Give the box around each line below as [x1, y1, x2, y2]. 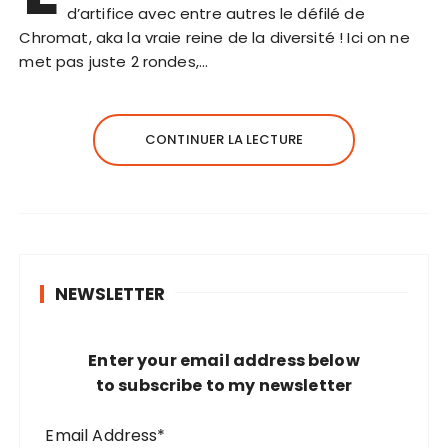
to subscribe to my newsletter [95, 374, 353, 398]
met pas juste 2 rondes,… [19, 51, 209, 73]
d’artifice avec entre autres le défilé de [66, 3, 365, 25]
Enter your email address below [88, 349, 360, 373]
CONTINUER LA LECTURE [145, 130, 303, 150]
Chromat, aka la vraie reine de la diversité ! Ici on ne [19, 27, 410, 49]
